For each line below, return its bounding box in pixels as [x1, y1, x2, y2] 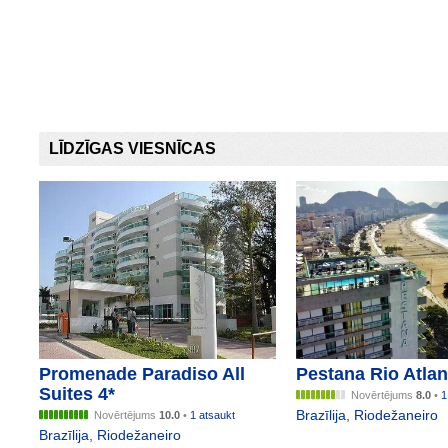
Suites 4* [38, 384, 115, 405]
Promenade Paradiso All [38, 364, 245, 385]
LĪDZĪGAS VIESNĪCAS [48, 140, 216, 157]
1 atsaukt [189, 409, 235, 422]
